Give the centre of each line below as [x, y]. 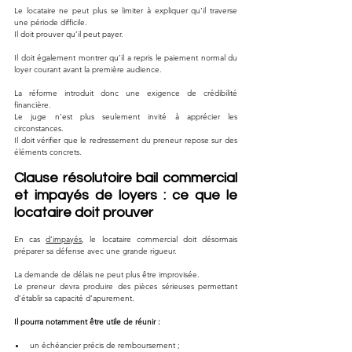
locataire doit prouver [84, 212]
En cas [30, 239]
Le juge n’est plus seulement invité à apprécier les [126, 116]
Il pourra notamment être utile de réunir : [87, 321]
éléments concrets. [48, 152]
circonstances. [39, 128]
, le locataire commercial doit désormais [160, 239]
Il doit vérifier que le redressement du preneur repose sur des [126, 140]
